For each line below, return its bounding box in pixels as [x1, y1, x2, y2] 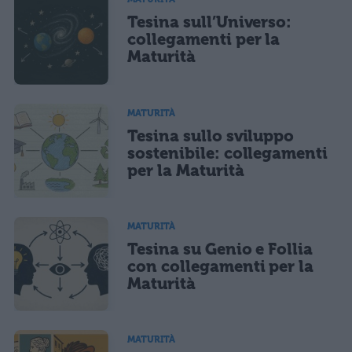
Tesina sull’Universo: [127, 13, 292, 32]
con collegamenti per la [127, 256, 314, 276]
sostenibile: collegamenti [127, 143, 328, 163]
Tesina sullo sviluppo [127, 126, 295, 145]
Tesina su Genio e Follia [127, 239, 313, 258]
